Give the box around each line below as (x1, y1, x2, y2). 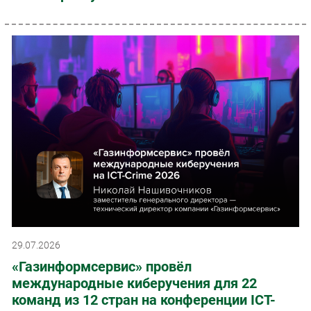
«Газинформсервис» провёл (12, 258, 192, 275)
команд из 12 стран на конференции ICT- (12, 291, 276, 308)
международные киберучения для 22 (12, 274, 257, 292)
